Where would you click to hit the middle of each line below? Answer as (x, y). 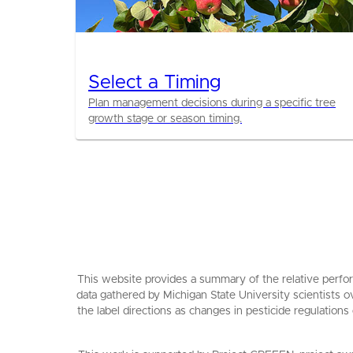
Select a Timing (154, 83)
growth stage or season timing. (165, 119)
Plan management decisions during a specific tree (212, 103)
